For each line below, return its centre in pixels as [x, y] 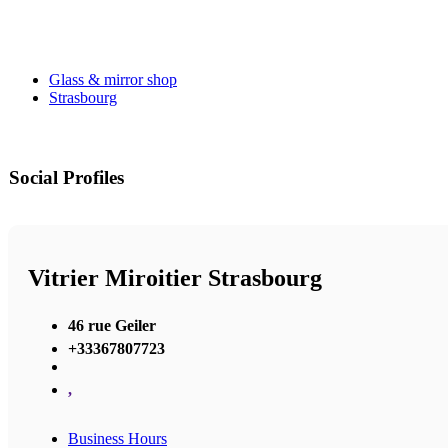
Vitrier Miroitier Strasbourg [175, 278]
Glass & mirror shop [113, 80]
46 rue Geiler [112, 325]
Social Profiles [66, 178]
